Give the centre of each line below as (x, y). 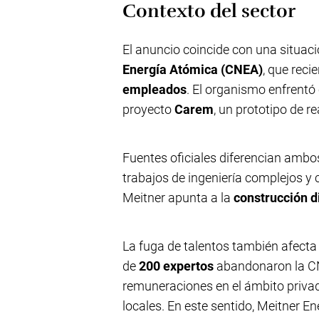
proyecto (148, 109)
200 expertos (176, 266)
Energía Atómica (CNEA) (193, 69)
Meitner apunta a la (178, 198)
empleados (155, 89)
